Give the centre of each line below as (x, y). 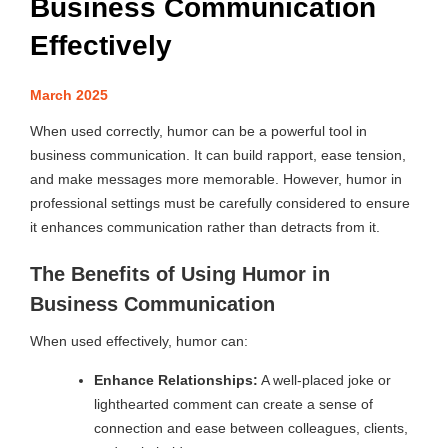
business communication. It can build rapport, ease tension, (218, 155)
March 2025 (69, 94)
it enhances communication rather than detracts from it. (205, 227)
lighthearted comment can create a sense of (233, 404)
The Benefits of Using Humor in (180, 274)
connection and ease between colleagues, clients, (250, 428)
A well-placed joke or (324, 380)
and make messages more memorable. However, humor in (216, 179)
